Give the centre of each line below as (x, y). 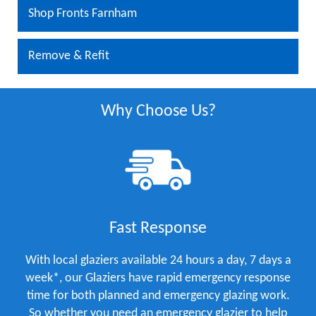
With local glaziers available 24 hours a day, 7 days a (158, 260)
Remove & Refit (69, 56)
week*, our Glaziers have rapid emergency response (158, 278)
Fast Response (158, 228)
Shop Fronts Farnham (83, 13)
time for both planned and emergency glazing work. (158, 296)
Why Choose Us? (158, 111)
